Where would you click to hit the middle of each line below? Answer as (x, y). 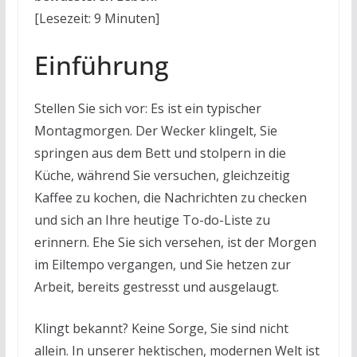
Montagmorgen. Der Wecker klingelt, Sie (155, 130)
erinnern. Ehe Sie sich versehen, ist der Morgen (175, 242)
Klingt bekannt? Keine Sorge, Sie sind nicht (161, 328)
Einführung (101, 65)
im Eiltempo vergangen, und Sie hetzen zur (162, 264)
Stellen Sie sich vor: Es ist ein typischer (147, 108)
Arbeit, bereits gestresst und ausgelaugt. (156, 286)
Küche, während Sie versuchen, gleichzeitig (162, 175)
